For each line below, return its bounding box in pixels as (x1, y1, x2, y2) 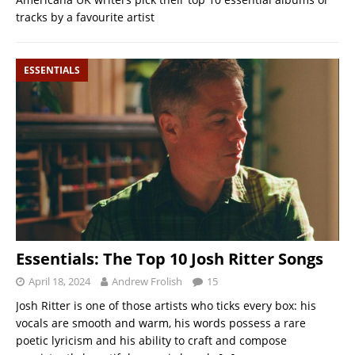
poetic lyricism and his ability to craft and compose (16, 332, 287, 348)
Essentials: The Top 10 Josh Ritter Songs (16, 247, 323, 269)
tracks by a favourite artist (16, 10, 155, 25)
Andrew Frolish (112, 273, 182, 288)
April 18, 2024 (29, 273, 90, 288)
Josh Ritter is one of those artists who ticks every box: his (16, 297, 316, 313)
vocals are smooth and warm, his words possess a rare (16, 315, 306, 330)
